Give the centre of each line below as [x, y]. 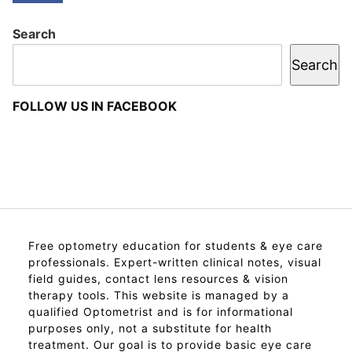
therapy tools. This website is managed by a [159, 295]
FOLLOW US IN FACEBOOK [95, 106]
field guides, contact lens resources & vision [158, 278]
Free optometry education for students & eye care [176, 245]
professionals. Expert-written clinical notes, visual [175, 262]
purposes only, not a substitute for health [150, 328]
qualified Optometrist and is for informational [161, 311]
